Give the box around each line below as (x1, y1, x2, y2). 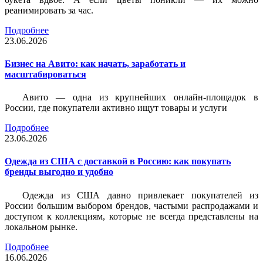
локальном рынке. (5, 221, 77, 232)
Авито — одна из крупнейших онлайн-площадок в (22, 92, 258, 103)
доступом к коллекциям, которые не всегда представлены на (5, 211, 258, 221)
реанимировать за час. (5, 5, 93, 15)
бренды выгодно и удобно (5, 167, 113, 177)
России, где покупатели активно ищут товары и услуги (5, 103, 227, 113)
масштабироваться (5, 69, 86, 79)
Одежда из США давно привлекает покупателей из (22, 190, 258, 200)
